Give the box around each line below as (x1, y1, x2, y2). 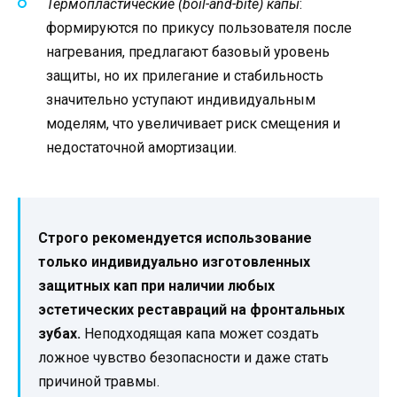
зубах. (38, 325, 81, 343)
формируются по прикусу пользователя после (46, 19, 352, 37)
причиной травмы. (38, 373, 160, 391)
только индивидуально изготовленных (38, 253, 310, 271)
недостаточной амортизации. (46, 139, 237, 157)
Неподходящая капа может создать (81, 325, 319, 343)
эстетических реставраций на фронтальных (38, 301, 345, 319)
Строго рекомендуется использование (38, 230, 312, 247)
